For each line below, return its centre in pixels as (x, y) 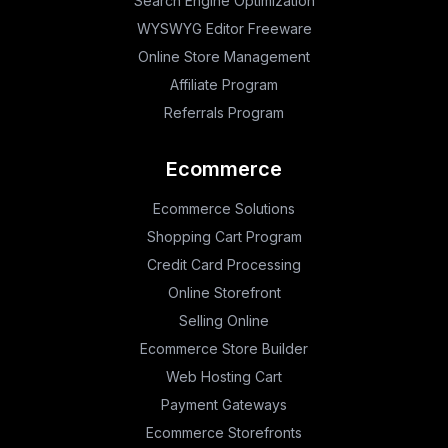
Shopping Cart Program (224, 236)
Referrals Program (224, 112)
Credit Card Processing (224, 264)
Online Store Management (224, 56)
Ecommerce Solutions (224, 208)
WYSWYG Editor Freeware (224, 28)
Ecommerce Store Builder (224, 348)
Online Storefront (224, 292)
